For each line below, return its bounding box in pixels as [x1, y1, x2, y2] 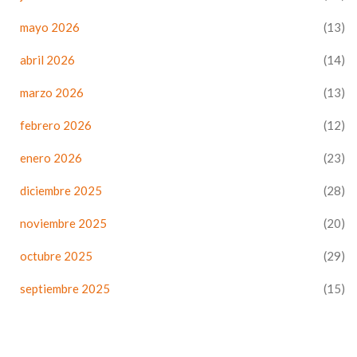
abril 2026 [20, 53, 75, 68]
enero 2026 [20, 151, 82, 166]
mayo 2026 [20, 20, 80, 35]
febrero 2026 [20, 118, 92, 133]
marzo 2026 [20, 85, 84, 100]
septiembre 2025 [20, 281, 110, 296]
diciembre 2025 [20, 183, 102, 198]
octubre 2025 [20, 249, 92, 264]
